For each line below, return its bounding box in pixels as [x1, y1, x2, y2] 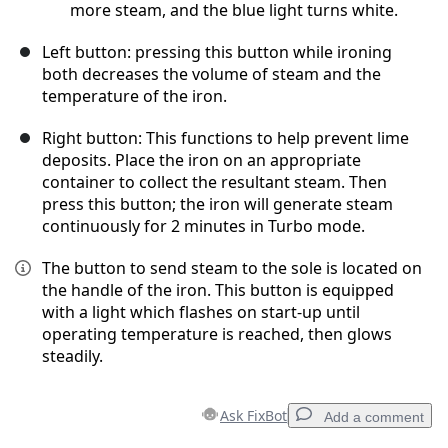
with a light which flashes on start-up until [42, 301, 360, 324]
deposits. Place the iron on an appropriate [42, 149, 361, 172]
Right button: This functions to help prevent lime [42, 127, 409, 150]
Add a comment [324, 409, 424, 426]
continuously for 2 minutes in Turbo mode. [42, 215, 365, 238]
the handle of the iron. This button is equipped [42, 279, 394, 302]
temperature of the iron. [42, 85, 227, 108]
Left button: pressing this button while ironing [42, 41, 392, 64]
